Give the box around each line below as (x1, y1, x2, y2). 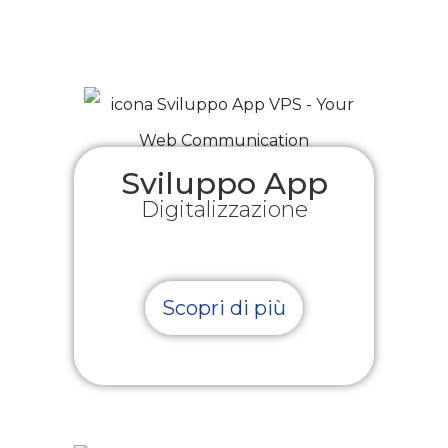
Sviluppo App (120, 164, 328, 202)
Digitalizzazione (140, 195, 308, 223)
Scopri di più (162, 295, 286, 320)
